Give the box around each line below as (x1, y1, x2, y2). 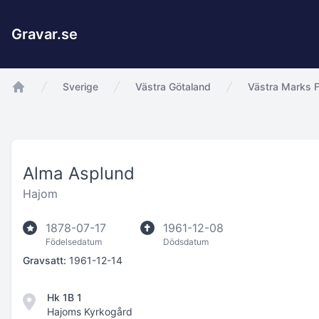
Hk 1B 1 (47, 291, 82, 303)
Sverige (63, 80, 98, 93)
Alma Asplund (23, 163, 135, 184)
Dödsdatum (163, 236, 209, 247)
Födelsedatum (46, 236, 102, 247)
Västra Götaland (135, 80, 211, 93)
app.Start (11, 95, 61, 109)
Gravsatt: (23, 254, 66, 266)
